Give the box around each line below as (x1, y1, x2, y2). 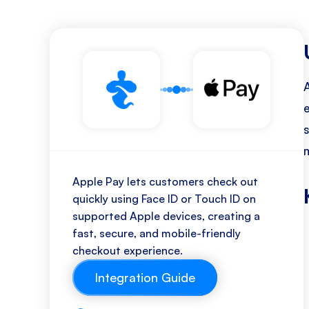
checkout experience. (72, 243, 183, 257)
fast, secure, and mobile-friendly (72, 226, 241, 240)
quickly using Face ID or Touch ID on (72, 192, 256, 206)
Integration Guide (94, 270, 195, 285)
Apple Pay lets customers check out (72, 175, 258, 188)
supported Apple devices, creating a (72, 209, 260, 223)
